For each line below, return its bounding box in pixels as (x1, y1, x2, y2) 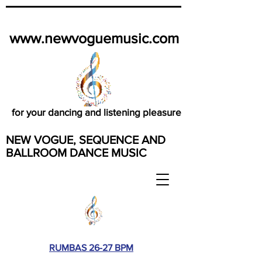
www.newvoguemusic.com (9, 30, 179, 46)
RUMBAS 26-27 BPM (49, 243, 133, 253)
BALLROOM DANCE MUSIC (6, 146, 147, 159)
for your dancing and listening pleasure (12, 106, 181, 118)
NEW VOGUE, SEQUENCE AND (6, 133, 166, 146)
